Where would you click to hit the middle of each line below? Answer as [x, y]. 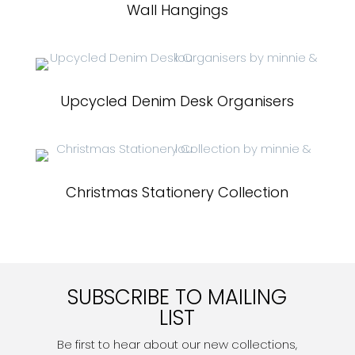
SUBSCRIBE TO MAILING [177, 297]
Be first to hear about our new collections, [177, 344]
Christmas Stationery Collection [177, 192]
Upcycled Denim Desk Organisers [177, 101]
